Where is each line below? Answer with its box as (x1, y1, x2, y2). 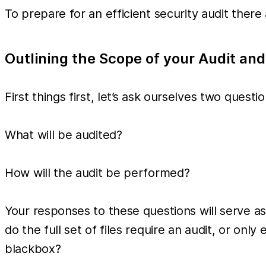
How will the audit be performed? (5, 165, 190, 180)
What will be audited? (5, 127, 122, 142)
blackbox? (5, 241, 61, 256)
